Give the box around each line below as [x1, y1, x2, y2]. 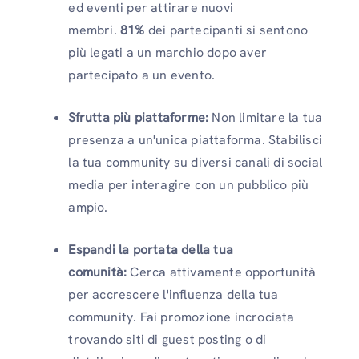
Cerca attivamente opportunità [127, 264, 317, 281]
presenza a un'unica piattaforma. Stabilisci [68, 131, 322, 149]
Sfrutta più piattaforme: [68, 109, 209, 127]
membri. [68, 22, 120, 39]
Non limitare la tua [208, 109, 323, 127]
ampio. [68, 199, 108, 216]
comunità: [68, 264, 127, 281]
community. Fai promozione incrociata [68, 309, 295, 326]
